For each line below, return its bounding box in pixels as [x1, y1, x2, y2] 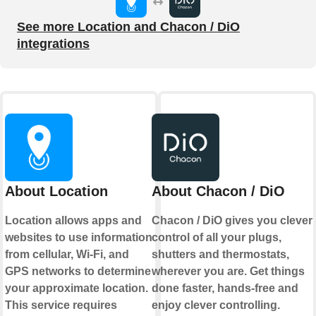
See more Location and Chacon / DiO [17, 20, 240, 35]
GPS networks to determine [5, 265, 151, 278]
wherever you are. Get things [151, 265, 305, 278]
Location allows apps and [5, 214, 142, 227]
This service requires [5, 299, 117, 312]
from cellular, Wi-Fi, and [5, 248, 129, 261]
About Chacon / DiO [151, 183, 285, 200]
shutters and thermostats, [151, 248, 289, 261]
